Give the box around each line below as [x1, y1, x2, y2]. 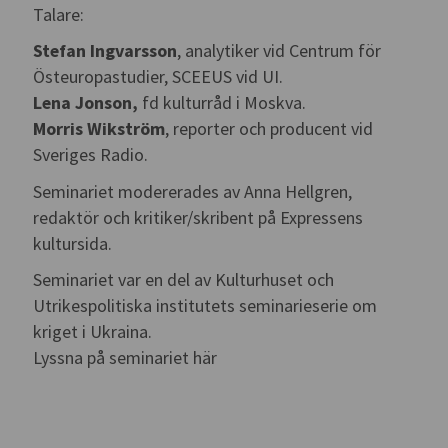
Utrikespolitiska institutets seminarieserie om [33, 294, 378, 318]
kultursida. [33, 231, 113, 255]
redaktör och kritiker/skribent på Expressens [33, 205, 364, 229]
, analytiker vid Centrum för [177, 39, 382, 63]
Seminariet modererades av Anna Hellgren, [33, 179, 353, 203]
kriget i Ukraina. [33, 320, 153, 344]
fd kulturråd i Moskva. [138, 91, 307, 115]
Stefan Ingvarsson [33, 39, 178, 63]
